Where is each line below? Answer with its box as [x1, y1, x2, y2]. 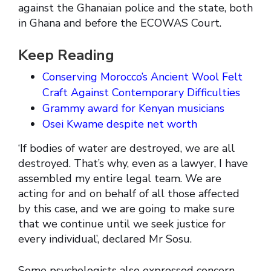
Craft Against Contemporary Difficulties [42, 85, 240, 100]
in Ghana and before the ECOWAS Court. [18, 16, 221, 31]
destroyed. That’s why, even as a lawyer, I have [18, 156, 248, 171]
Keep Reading [18, 45, 114, 65]
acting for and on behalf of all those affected [18, 186, 240, 201]
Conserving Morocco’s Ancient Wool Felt [42, 70, 243, 85]
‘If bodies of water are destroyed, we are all [18, 141, 235, 156]
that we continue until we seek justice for [18, 217, 226, 232]
